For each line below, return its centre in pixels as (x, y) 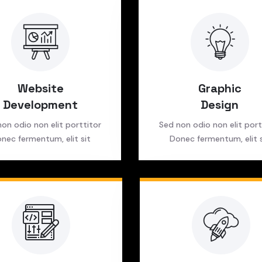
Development (41, 105)
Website (40, 88)
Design (220, 105)
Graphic (220, 88)
